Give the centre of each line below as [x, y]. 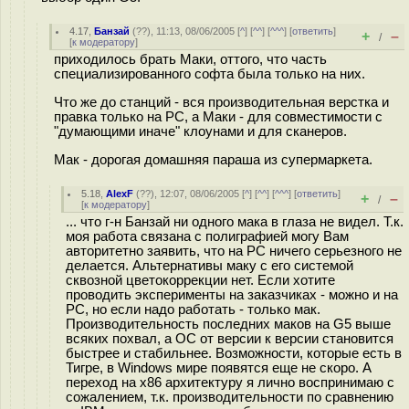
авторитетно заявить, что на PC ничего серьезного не [234, 251]
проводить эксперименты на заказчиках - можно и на [232, 295]
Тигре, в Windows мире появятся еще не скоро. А [219, 368]
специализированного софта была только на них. [210, 74]
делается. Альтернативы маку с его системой [210, 266]
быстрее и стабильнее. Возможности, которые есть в [234, 353]
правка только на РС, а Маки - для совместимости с [218, 116]
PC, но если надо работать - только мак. [193, 309]
